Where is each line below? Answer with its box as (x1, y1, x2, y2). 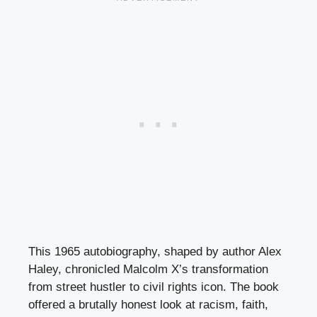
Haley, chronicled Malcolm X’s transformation (28, 263, 268, 277)
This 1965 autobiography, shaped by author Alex (28, 245, 282, 259)
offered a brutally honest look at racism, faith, (28, 298, 268, 312)
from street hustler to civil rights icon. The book (28, 280, 279, 294)
